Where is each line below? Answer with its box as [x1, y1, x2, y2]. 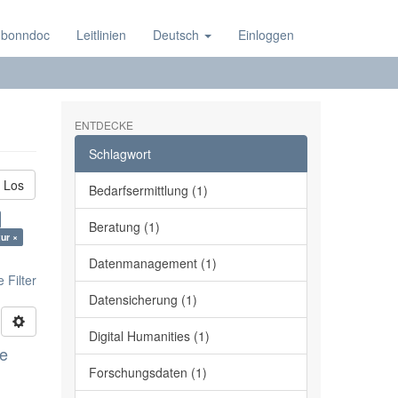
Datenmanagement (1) [88, 254, 217, 272]
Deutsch [153, 26, 203, 44]
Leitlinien [76, 26, 126, 44]
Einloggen [238, 26, 294, 44]
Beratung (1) [88, 218, 160, 235]
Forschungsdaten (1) [88, 363, 207, 381]
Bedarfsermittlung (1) [88, 181, 208, 199]
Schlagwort [88, 145, 151, 163]
